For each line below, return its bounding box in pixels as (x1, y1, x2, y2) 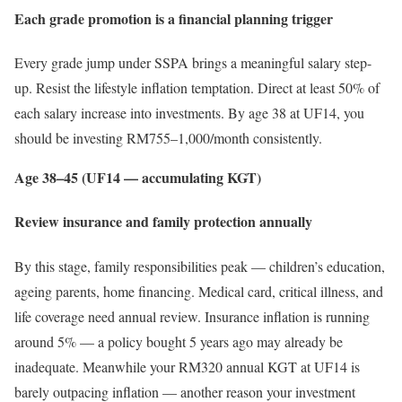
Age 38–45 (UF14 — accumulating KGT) (14, 166, 261, 188)
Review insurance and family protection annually (14, 211, 312, 232)
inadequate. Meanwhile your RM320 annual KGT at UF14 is (14, 356, 360, 376)
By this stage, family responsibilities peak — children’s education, (14, 256, 385, 275)
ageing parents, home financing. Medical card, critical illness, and (14, 281, 383, 301)
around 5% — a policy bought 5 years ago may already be (14, 331, 343, 351)
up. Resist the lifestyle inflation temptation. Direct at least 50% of (14, 77, 380, 97)
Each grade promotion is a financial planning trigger (14, 7, 333, 29)
